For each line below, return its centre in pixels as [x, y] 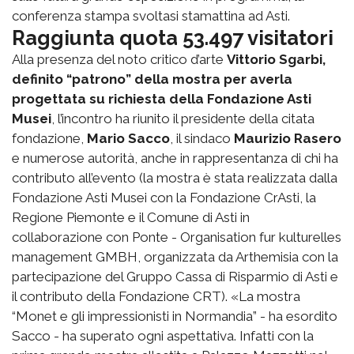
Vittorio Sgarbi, [276, 59]
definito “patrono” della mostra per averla [152, 79]
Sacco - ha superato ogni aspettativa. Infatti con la [163, 335]
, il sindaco [202, 138]
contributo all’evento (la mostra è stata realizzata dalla [175, 177]
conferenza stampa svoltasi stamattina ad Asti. [151, 15]
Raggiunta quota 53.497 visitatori [173, 38]
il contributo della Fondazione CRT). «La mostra [156, 296]
